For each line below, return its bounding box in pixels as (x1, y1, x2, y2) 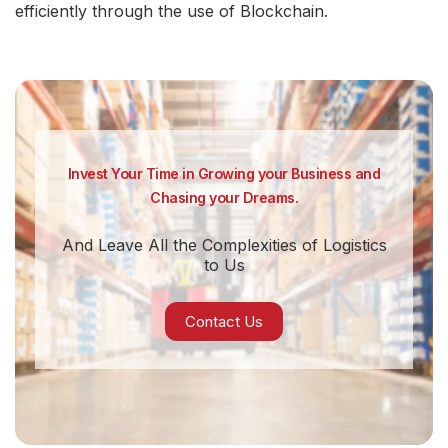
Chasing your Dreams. (150, 189, 298, 207)
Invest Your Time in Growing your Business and (67, 165, 381, 183)
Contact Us (185, 312, 263, 332)
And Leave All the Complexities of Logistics (61, 235, 387, 256)
